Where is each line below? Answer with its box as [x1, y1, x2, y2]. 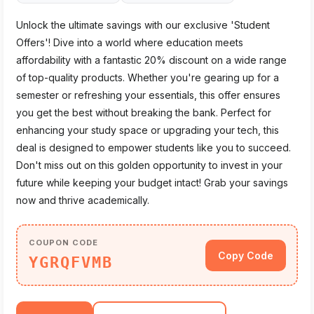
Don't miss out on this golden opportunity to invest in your [16, 159, 282, 171]
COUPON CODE [28, 237, 98, 247]
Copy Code [217, 249, 273, 261]
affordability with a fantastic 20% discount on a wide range [16, 54, 287, 66]
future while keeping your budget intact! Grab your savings [16, 177, 288, 189]
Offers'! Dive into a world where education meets [16, 36, 243, 48]
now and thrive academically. [16, 194, 149, 206]
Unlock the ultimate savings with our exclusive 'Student [16, 19, 270, 31]
